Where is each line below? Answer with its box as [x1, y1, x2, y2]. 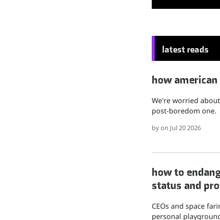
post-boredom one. [152, 106, 217, 115]
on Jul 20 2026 [161, 123, 201, 132]
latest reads [162, 43, 209, 55]
